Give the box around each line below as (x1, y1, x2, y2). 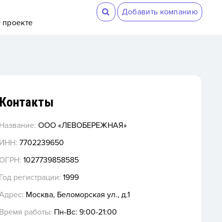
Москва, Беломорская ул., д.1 (23, 189, 130, 200)
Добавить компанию (121, 7, 198, 17)
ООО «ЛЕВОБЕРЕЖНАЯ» (36, 120, 127, 130)
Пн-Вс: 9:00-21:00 (52, 207, 117, 217)
